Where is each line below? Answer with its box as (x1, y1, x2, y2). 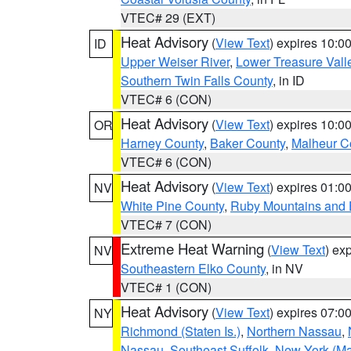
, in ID (273, 71, 305, 89)
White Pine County (121, 197, 224, 215)
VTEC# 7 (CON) (121, 215, 212, 233)
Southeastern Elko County (121, 259, 266, 277)
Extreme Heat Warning (121, 238, 264, 259)
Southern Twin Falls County (121, 71, 273, 89)
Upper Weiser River (121, 52, 230, 71)
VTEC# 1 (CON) (121, 278, 212, 296)
